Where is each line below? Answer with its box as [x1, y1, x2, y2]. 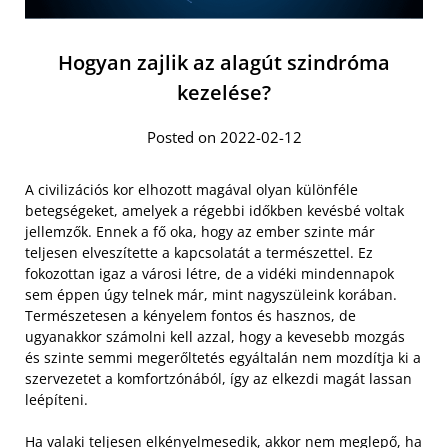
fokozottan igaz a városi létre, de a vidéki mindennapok [25, 264, 394, 284]
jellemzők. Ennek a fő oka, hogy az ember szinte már [25, 222, 375, 242]
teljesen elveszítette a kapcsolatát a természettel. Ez [25, 243, 373, 263]
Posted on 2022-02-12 [146, 127, 302, 148]
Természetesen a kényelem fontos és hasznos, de [25, 306, 356, 326]
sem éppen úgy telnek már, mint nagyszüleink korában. [25, 285, 397, 305]
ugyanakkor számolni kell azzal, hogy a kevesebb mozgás [25, 327, 405, 347]
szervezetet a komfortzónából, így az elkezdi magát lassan [25, 369, 412, 389]
